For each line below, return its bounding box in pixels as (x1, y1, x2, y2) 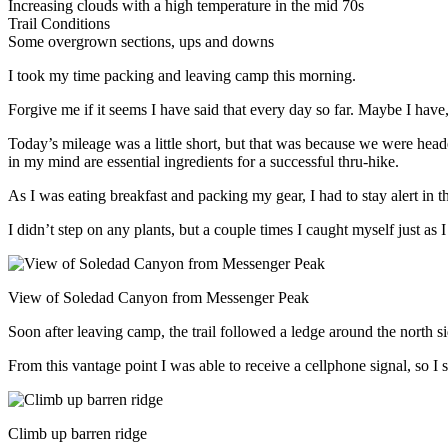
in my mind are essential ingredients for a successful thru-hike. (8, 152, 399, 170)
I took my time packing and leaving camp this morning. (8, 66, 356, 84)
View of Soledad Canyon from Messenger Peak (8, 288, 309, 306)
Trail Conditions (8, 14, 110, 32)
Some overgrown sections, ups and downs (8, 32, 274, 50)
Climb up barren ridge (8, 424, 147, 442)
